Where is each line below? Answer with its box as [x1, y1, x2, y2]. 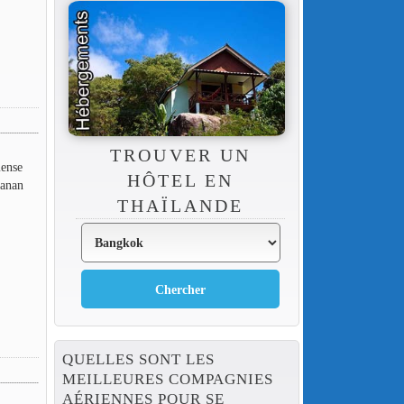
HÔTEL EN [126, 170, 234, 191]
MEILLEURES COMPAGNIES [61, 371, 274, 389]
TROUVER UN [110, 145, 251, 166]
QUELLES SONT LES [61, 351, 216, 369]
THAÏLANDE [116, 196, 244, 216]
